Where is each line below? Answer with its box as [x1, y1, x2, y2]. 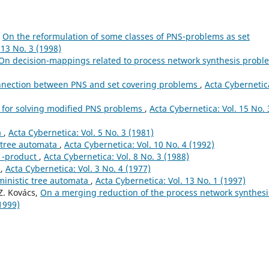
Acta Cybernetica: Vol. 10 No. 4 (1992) [64, 138, 214, 150]
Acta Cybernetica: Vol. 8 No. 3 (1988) [44, 150, 189, 162]
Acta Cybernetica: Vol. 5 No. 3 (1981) [8, 126, 154, 138]
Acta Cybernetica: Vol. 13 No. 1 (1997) [95, 174, 246, 186]
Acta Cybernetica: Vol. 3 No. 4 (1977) [5, 162, 151, 174]
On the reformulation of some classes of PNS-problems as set [2, 30, 250, 42]
